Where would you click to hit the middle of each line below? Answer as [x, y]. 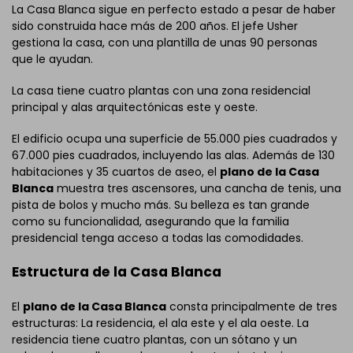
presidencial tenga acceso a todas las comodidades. [158, 238]
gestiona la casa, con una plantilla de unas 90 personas [165, 43]
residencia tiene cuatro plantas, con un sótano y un [154, 340]
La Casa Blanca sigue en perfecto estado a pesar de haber [174, 10]
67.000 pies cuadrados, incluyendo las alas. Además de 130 [173, 156]
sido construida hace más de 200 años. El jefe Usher [155, 26]
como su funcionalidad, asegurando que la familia [150, 222]
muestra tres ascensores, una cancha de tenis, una [197, 189]
